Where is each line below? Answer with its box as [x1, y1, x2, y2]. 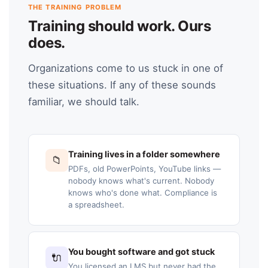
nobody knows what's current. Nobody [68, 175, 214, 185]
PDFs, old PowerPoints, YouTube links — [68, 163, 221, 173]
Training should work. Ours [28, 17, 211, 35]
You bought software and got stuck [68, 246, 215, 257]
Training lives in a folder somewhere [68, 149, 220, 160]
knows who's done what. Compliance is [68, 187, 217, 197]
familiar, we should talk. [28, 96, 139, 108]
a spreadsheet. [68, 199, 124, 209]
